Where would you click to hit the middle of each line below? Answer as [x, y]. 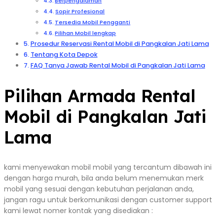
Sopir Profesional [80, 11]
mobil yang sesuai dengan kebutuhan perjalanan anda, [99, 189]
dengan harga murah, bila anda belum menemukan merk [104, 178]
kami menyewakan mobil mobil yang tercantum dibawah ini [108, 167]
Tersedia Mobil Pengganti [93, 22]
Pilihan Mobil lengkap [86, 33]
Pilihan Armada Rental [100, 95]
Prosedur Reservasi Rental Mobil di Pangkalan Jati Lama [120, 43]
